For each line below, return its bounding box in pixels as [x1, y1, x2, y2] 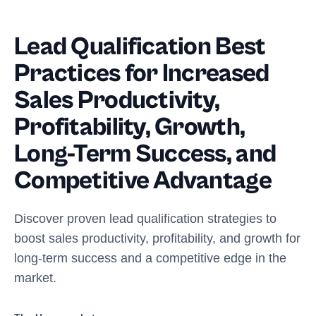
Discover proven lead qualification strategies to [14, 212, 276, 226]
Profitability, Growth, [14, 113, 245, 142]
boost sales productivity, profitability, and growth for [14, 231, 300, 245]
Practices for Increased [14, 59, 269, 88]
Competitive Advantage [14, 166, 272, 195]
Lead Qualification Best [14, 32, 266, 61]
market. [14, 271, 56, 285]
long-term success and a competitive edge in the [14, 251, 286, 265]
